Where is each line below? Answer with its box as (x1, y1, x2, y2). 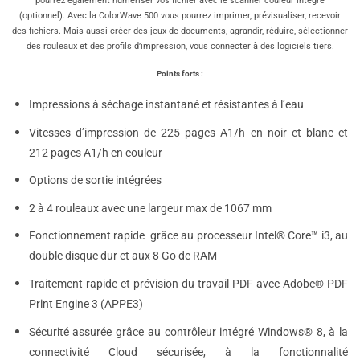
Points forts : (157, 69, 203, 79)
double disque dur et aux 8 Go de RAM (28, 249, 219, 264)
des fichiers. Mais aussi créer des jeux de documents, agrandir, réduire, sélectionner (12, 25, 348, 36)
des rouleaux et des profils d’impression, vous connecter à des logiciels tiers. (26, 40, 334, 51)
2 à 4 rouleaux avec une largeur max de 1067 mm (28, 201, 272, 215)
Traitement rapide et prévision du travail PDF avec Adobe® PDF (28, 276, 348, 291)
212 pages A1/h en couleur (28, 145, 162, 160)
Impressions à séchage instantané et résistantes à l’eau (28, 97, 304, 112)
